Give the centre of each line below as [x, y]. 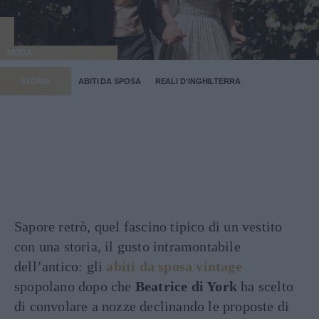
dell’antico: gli [59, 266]
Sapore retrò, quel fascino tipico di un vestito [148, 226]
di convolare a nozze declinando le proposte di [152, 306]
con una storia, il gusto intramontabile [127, 246]
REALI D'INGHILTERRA [198, 81]
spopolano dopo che [75, 286]
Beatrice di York [186, 286]
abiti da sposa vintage [174, 266]
